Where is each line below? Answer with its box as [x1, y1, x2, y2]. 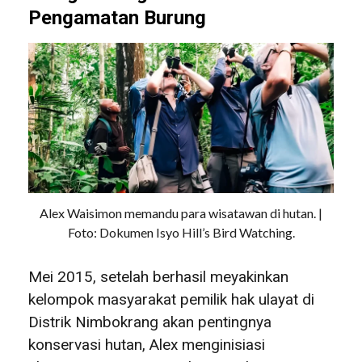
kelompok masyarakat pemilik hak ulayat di [28, 289, 314, 309]
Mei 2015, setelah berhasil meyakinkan [28, 267, 288, 286]
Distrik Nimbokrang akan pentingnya [28, 312, 271, 331]
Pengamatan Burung [28, 6, 206, 30]
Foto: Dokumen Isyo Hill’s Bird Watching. [67, 225, 295, 241]
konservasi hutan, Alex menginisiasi [28, 335, 265, 354]
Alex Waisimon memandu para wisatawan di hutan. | [40, 205, 322, 221]
